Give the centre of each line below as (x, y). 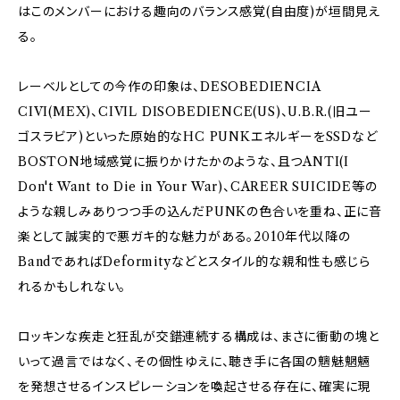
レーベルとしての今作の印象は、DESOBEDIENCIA (169, 87)
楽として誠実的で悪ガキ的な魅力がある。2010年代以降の (184, 237)
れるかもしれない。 (72, 287)
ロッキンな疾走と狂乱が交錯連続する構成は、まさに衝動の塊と (199, 337)
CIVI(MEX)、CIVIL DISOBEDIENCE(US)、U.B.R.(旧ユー (195, 112)
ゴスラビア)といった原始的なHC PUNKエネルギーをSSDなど (198, 137)
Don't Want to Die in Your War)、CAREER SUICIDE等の (198, 187)
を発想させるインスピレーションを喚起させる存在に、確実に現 (195, 387)
